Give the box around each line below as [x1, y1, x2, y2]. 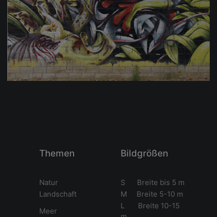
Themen [39, 147, 75, 159]
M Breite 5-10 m [121, 189, 183, 199]
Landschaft [39, 189, 77, 199]
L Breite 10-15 [121, 201, 180, 210]
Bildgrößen [121, 147, 168, 159]
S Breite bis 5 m [121, 177, 185, 187]
